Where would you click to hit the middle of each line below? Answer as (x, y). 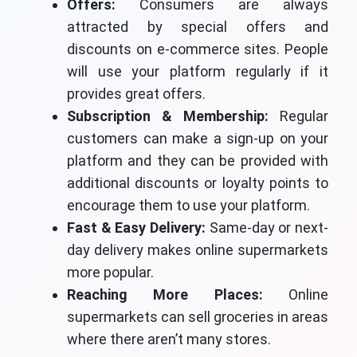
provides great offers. (136, 94)
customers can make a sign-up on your (198, 139)
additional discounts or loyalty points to (198, 183)
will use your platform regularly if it (198, 72)
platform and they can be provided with (198, 161)
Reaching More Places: (165, 295)
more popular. (110, 273)
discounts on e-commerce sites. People (198, 49)
